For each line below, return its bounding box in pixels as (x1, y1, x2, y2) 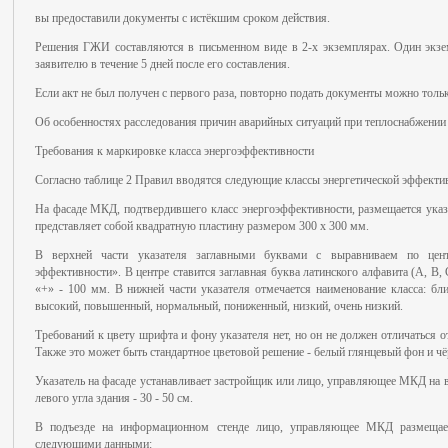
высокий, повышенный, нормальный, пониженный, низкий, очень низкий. (35, 299, 403, 313)
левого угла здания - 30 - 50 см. (35, 391, 193, 405)
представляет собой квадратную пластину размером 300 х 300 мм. (35, 219, 369, 233)
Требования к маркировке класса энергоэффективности (35, 144, 314, 158)
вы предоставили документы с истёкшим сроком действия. (35, 11, 330, 25)
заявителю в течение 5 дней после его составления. (35, 57, 290, 71)
